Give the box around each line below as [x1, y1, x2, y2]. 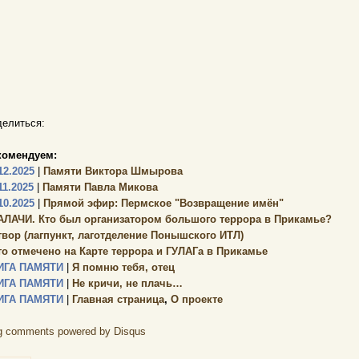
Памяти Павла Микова [39, 181, 158, 193]
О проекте [171, 293, 223, 305]
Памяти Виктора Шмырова [40, 165, 183, 177]
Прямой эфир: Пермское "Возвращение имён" [40, 197, 284, 209]
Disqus [114, 325, 146, 337]
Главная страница [69, 293, 164, 305]
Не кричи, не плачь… [69, 277, 183, 289]
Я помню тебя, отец [69, 261, 175, 273]
